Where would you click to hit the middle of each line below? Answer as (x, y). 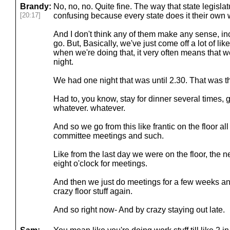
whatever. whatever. (89, 108)
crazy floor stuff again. (93, 191)
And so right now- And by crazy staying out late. (139, 210)
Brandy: (36, 6)
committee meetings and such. (109, 136)
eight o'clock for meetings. (100, 164)
